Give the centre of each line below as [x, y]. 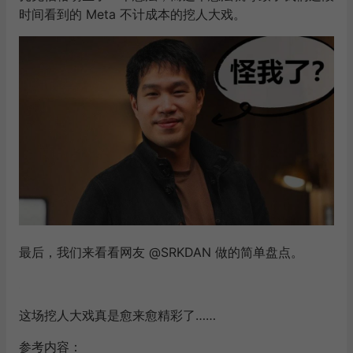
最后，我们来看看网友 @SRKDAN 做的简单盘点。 [161, 252]
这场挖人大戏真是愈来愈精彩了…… [117, 315]
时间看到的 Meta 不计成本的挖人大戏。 [132, 14]
